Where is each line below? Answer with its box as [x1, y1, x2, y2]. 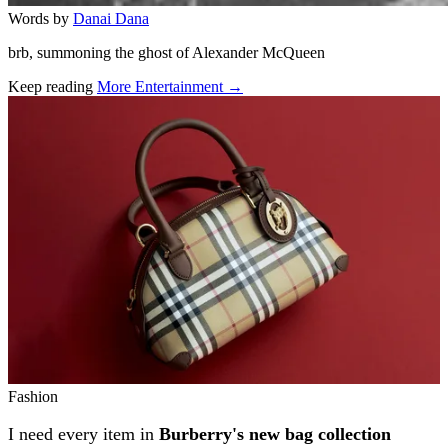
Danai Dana [73, 10, 149, 28]
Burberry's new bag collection [154, 424, 391, 445]
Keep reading [8, 78, 93, 96]
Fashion [8, 388, 58, 406]
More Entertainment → [97, 78, 243, 96]
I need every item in [8, 424, 154, 445]
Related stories [7, 95, 159, 122]
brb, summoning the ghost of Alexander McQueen [8, 44, 325, 62]
